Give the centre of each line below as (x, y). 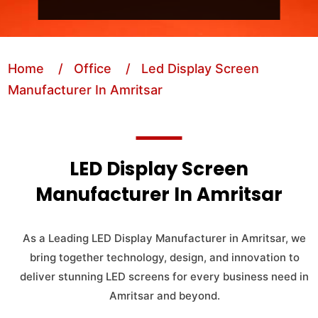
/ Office (80, 68)
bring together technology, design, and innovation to (164, 257)
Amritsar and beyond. (164, 296)
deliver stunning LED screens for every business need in (164, 276)
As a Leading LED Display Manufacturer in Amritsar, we (164, 238)
